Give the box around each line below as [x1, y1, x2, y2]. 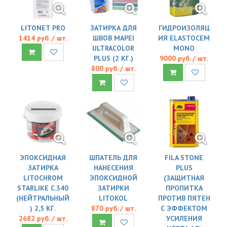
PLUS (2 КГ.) [93, 54, 133, 63]
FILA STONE [165, 153, 204, 162]
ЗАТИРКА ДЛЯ [90, 23, 137, 33]
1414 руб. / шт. [18, 33, 67, 43]
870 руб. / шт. [91, 203, 136, 213]
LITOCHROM [23, 173, 63, 182]
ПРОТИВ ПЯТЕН [158, 193, 210, 203]
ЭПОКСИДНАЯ [20, 153, 66, 162]
